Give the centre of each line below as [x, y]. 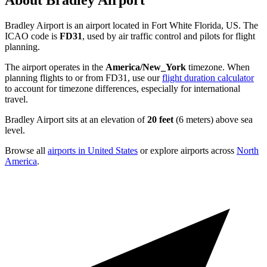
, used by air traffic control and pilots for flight [169, 36]
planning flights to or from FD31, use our [83, 78]
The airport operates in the [55, 67]
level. [15, 131]
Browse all [26, 151]
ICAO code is [32, 36]
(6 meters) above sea [213, 120]
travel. [16, 100]
